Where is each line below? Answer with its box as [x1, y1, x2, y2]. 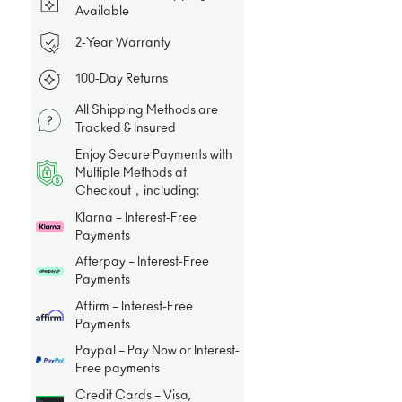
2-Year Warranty [74, 36, 170, 49]
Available [74, 4, 129, 18]
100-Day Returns [74, 73, 168, 86]
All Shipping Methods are [74, 104, 218, 118]
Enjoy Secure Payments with [74, 148, 232, 162]
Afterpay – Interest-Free [74, 256, 209, 269]
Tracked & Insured [74, 122, 176, 135]
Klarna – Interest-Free [74, 211, 197, 224]
